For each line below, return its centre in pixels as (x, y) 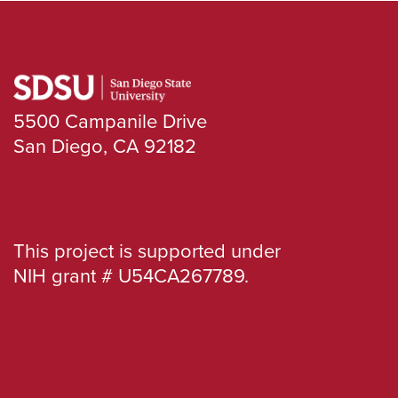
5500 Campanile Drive (110, 121)
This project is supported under (147, 251)
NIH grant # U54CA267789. (131, 275)
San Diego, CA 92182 (105, 146)
